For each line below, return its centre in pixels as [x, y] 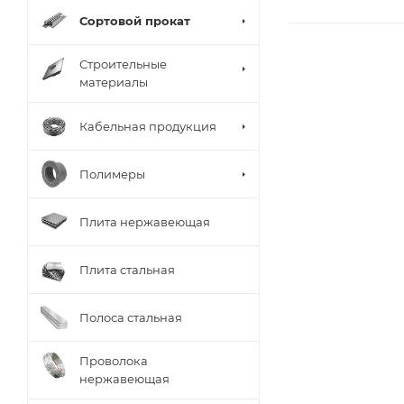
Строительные [123, 64]
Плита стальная [127, 269]
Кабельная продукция [148, 126]
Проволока [114, 361]
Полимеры [112, 174]
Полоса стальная [131, 317]
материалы [114, 82]
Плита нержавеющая [145, 221]
